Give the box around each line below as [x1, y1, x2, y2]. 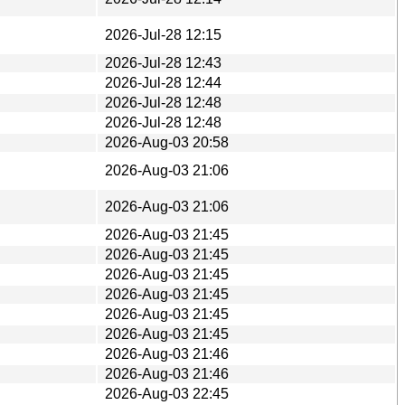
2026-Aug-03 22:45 [105, 385, 229, 401]
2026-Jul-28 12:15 [105, 26, 221, 42]
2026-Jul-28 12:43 [105, 54, 221, 71]
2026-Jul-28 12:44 [105, 74, 221, 90]
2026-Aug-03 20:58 [105, 134, 229, 150]
